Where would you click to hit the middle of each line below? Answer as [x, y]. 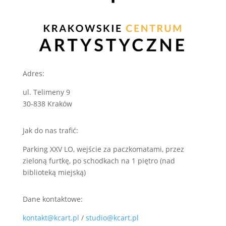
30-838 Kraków [47, 104]
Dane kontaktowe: [52, 199]
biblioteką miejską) [54, 173]
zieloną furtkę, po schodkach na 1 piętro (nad [99, 161]
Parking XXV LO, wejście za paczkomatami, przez [103, 149]
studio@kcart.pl [112, 218]
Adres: [33, 74]
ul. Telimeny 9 [46, 92]
